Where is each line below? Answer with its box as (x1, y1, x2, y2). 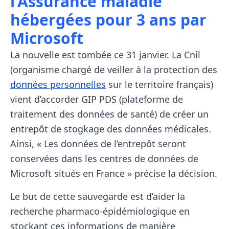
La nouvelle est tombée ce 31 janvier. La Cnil (10, 49, 200, 61)
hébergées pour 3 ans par (10, 9, 207, 31)
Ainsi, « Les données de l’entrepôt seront (10, 138, 186, 150)
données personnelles (10, 78, 106, 91)
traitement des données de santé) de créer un (10, 108, 209, 121)
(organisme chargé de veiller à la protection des (10, 63, 217, 76)
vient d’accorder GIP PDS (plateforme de (10, 93, 183, 106)
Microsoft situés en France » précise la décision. (10, 167, 217, 180)
